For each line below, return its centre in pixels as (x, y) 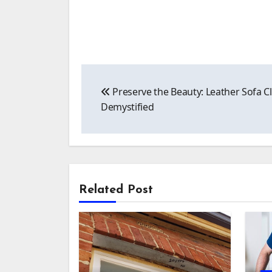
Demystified (127, 107)
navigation (128, 98)
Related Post (116, 190)
